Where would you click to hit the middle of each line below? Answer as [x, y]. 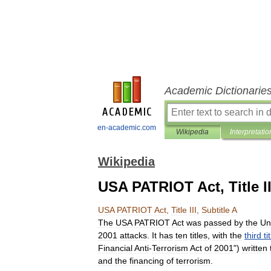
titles [199, 235]
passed [218, 223]
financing [147, 261]
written [255, 248]
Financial [115, 248]
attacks [133, 235]
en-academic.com [127, 128]
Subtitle [216, 210]
